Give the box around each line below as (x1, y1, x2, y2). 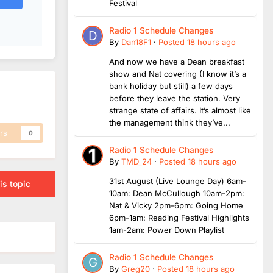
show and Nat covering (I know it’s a (109, 68, 246, 79)
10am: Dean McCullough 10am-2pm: (109, 188, 244, 198)
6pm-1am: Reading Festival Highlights (109, 212, 249, 222)
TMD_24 (121, 156, 152, 166)
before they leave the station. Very (109, 93, 240, 103)
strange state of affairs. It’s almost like (109, 105, 251, 115)
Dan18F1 (121, 37, 151, 47)
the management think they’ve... (109, 117, 230, 127)
